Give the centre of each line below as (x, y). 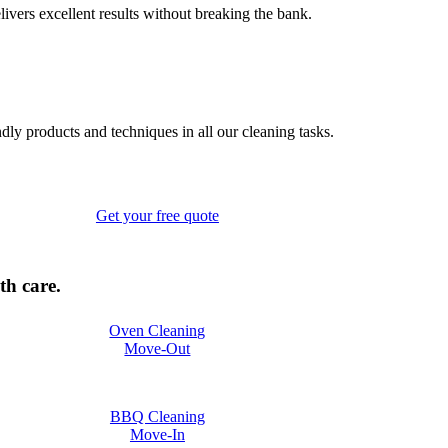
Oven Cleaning (157, 330)
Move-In (157, 434)
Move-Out (157, 348)
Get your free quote (157, 215)
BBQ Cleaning (157, 416)
